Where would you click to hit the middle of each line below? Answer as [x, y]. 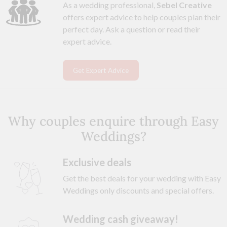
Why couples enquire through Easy [113, 121]
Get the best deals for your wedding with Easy [142, 178]
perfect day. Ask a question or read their [131, 29]
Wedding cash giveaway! [121, 219]
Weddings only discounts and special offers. [138, 190]
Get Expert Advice [101, 70]
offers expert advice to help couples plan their [142, 17]
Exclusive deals [97, 162]
